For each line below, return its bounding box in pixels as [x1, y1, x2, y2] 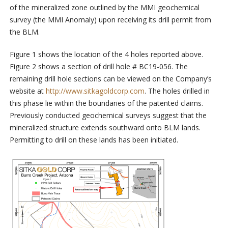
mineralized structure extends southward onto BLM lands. [9, 123, 201, 133]
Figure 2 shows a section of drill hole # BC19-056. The [9, 62, 188, 72]
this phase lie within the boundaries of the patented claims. [9, 98, 203, 108]
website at [9, 86, 46, 96]
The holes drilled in [148, 86, 210, 96]
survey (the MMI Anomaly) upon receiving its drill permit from [9, 15, 211, 25]
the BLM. [9, 27, 40, 37]
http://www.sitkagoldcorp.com [45, 86, 145, 96]
